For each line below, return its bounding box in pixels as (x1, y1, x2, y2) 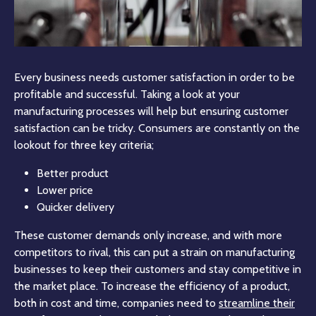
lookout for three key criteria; (14, 138, 154, 152)
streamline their (219, 296, 295, 310)
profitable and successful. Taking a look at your (14, 87, 240, 102)
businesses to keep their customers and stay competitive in (14, 262, 301, 276)
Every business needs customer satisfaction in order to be (14, 71, 295, 85)
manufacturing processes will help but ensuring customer (14, 104, 288, 119)
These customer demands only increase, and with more (14, 229, 282, 243)
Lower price (37, 183, 93, 197)
